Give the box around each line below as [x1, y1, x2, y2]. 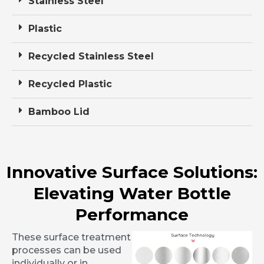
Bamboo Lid [28, 106, 90, 118]
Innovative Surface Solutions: [6, 162, 258, 183]
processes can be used [12, 245, 121, 256]
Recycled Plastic [28, 78, 112, 90]
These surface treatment [12, 232, 131, 243]
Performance [75, 204, 189, 225]
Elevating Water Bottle [33, 183, 231, 204]
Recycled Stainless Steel [28, 51, 154, 62]
